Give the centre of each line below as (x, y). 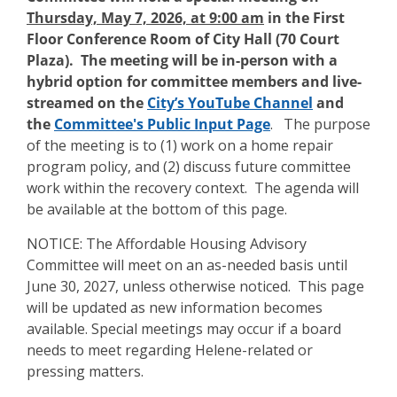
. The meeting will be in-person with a (203, 60)
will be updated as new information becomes (175, 307)
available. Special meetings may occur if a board (184, 328)
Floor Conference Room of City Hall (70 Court (183, 39)
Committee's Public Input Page (162, 124)
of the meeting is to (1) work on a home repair (180, 145)
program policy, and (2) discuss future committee (189, 166)
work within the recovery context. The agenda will (193, 187)
